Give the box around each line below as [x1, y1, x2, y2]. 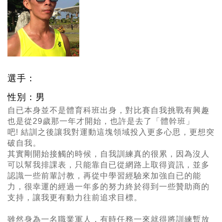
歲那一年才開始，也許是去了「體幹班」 [43, 117, 194, 126]
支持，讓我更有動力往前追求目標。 [7, 193, 142, 202]
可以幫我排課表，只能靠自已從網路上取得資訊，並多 [7, 161, 210, 169]
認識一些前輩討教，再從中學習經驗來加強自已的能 [7, 171, 201, 180]
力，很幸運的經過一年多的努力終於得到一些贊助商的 [7, 182, 210, 191]
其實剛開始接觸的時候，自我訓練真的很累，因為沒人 [7, 150, 210, 159]
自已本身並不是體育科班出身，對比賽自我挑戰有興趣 [7, 106, 210, 115]
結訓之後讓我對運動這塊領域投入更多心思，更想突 [21, 128, 215, 137]
